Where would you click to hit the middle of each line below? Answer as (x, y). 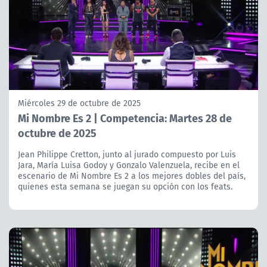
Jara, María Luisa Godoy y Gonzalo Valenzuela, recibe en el (129, 165)
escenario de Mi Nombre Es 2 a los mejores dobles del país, (132, 176)
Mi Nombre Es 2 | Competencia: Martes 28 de (125, 117)
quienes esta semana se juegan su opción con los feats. (125, 186)
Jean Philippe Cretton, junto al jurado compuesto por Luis (127, 154)
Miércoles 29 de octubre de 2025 (79, 103)
